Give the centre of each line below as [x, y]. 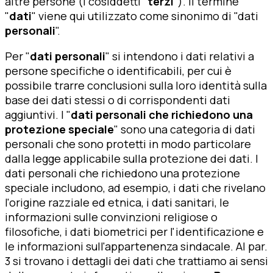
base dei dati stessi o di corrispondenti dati [118, 100]
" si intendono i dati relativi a [180, 56]
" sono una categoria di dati [185, 129]
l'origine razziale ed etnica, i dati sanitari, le [117, 203]
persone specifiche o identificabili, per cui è [118, 71]
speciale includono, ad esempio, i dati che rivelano [135, 188]
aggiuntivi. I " [38, 115]
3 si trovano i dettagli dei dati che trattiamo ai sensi [136, 261]
